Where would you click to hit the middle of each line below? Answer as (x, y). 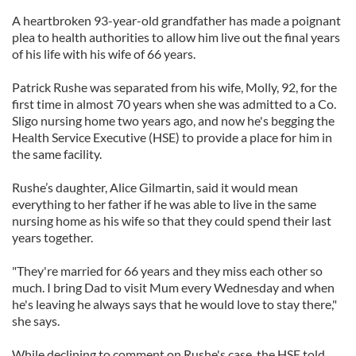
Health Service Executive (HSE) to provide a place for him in (172, 137)
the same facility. (57, 154)
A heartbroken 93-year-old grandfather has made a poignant (176, 20)
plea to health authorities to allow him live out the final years (176, 37)
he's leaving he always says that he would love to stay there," (174, 304)
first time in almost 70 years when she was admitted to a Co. (174, 104)
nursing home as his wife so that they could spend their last (172, 221)
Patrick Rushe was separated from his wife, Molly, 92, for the (174, 87)
